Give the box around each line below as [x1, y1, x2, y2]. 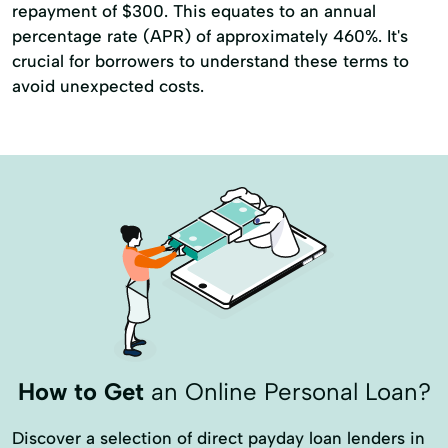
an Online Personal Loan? [143, 377, 431, 406]
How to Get [17, 377, 144, 406]
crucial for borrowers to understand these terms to [12, 51, 409, 71]
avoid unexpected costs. [12, 76, 204, 96]
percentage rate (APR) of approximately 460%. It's [12, 26, 408, 46]
